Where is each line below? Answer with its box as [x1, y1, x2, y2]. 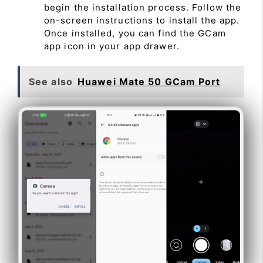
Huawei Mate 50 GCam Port [77, 76, 221, 88]
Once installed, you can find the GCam [44, 27, 226, 39]
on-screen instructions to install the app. [44, 14, 240, 26]
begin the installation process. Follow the [44, 1, 242, 13]
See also [29, 76, 73, 88]
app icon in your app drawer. [44, 40, 180, 52]
